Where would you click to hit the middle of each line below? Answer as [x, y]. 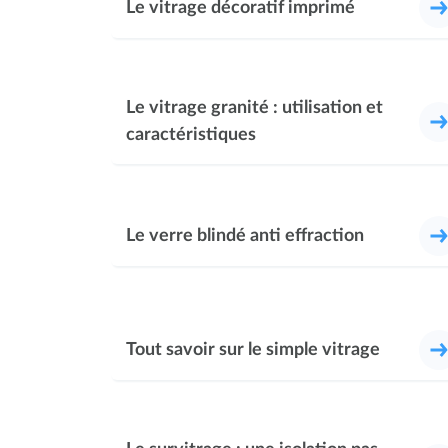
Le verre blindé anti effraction [245, 236]
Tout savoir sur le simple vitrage [253, 350]
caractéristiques [191, 135]
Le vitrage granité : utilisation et [254, 108]
